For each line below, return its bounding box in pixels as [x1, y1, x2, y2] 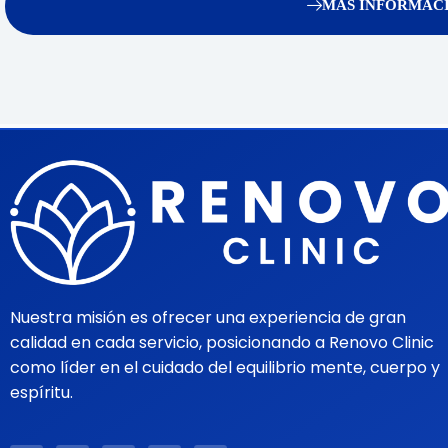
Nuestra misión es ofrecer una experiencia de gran [10, 305, 406, 329]
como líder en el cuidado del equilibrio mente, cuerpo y [10, 355, 440, 379]
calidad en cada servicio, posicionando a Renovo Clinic [10, 330, 434, 354]
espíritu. [10, 380, 73, 404]
